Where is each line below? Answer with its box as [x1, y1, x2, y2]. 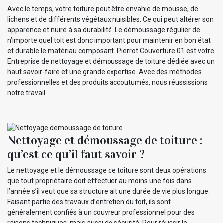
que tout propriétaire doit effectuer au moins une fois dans [7, 176, 192, 185]
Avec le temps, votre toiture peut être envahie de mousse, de [7, 4, 198, 13]
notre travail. [7, 88, 47, 97]
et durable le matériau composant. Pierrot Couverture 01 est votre [7, 46, 214, 55]
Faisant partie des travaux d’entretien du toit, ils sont [7, 197, 171, 206]
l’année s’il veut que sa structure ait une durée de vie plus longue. [7, 187, 210, 195]
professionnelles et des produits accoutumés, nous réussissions [7, 78, 208, 86]
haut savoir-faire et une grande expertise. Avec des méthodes [7, 67, 202, 76]
